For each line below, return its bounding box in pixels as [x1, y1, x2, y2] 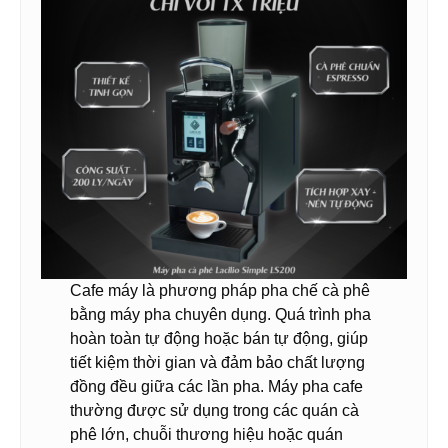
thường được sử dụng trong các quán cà [70, 402, 360, 420]
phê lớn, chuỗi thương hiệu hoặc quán [70, 426, 344, 444]
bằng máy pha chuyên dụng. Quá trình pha [70, 306, 372, 324]
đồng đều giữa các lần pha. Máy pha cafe [70, 378, 364, 396]
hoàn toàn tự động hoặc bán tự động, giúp [70, 330, 369, 348]
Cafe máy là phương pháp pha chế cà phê [70, 282, 371, 300]
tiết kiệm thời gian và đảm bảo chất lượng [70, 354, 366, 372]
